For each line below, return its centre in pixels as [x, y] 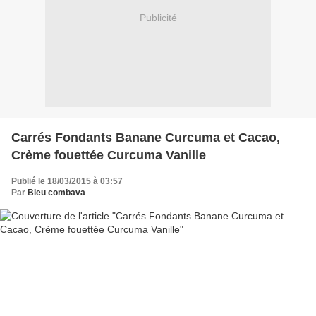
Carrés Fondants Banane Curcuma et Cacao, [146, 137]
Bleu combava [56, 192]
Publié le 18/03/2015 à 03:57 [67, 181]
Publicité [158, 18]
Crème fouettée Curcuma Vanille [109, 155]
